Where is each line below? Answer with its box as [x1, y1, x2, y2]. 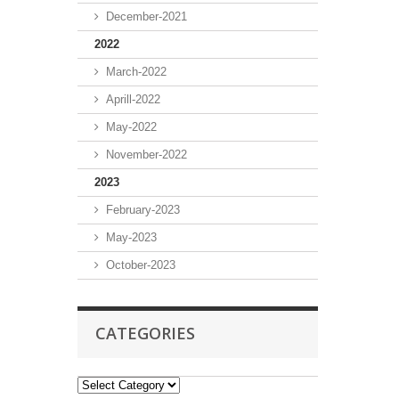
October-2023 [106, 257, 175, 272]
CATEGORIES [95, 322, 195, 344]
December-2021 [106, 9, 187, 23]
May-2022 [106, 119, 157, 134]
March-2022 [106, 64, 167, 78]
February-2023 [106, 202, 180, 216]
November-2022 [106, 147, 187, 161]
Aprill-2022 [106, 92, 160, 106]
